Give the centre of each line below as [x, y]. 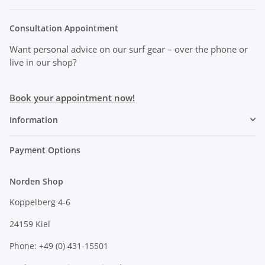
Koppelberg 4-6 [40, 202]
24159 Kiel [30, 224]
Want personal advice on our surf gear [88, 49]
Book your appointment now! [72, 97]
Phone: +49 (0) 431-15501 [59, 245]
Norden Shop [36, 181]
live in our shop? [43, 62]
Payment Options [45, 150]
